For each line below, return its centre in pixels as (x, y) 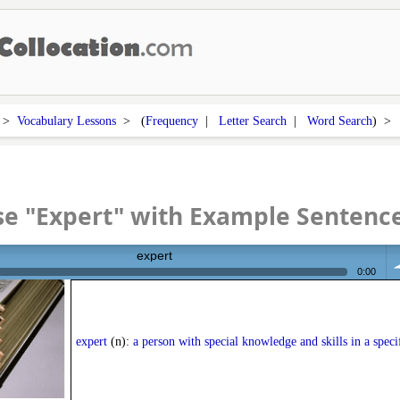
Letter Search (252, 121)
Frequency (171, 121)
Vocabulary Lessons (66, 121)
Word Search (339, 121)
